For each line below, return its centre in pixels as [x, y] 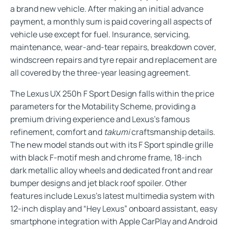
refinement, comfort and [57, 132]
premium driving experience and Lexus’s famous [100, 119]
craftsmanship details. [173, 132]
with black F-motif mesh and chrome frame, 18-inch [106, 157]
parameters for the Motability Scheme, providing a [103, 106]
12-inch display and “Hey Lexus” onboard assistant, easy [114, 208]
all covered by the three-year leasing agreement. [100, 72]
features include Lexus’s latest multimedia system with [112, 196]
